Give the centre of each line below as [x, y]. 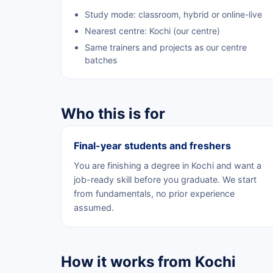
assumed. [94, 207]
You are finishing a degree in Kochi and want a [168, 165]
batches [101, 60]
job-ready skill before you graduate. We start [165, 179]
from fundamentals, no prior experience [154, 193]
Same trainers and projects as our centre [166, 47]
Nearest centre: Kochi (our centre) [152, 30]
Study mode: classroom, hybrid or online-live [173, 14]
